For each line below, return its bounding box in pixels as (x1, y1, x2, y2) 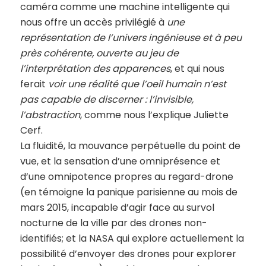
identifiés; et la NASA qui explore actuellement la (20, 231, 244, 245)
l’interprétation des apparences (20, 61, 170, 75)
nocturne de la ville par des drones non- (20, 216, 207, 230)
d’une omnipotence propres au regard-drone (20, 169, 233, 183)
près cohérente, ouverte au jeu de (20, 46, 179, 60)
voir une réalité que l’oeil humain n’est (47, 77, 226, 91)
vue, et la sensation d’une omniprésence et (20, 154, 220, 168)
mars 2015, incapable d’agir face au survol (20, 200, 214, 214)
